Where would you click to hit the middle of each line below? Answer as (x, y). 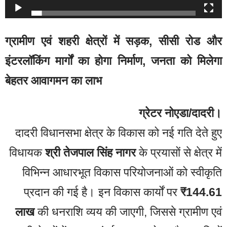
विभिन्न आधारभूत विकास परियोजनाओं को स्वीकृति (122, 173)
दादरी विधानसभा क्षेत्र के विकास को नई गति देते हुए (119, 133)
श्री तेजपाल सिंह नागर (90, 153)
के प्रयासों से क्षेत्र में (179, 153)
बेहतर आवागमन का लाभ (53, 80)
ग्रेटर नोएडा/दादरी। (180, 113)
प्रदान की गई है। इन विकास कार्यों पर (102, 192)
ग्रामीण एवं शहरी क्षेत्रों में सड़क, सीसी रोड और (113, 41)
